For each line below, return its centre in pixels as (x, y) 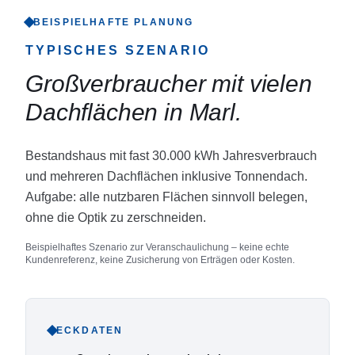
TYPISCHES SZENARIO (118, 50)
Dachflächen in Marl (130, 112)
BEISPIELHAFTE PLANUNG (114, 22)
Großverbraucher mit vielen (169, 84)
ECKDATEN (90, 330)
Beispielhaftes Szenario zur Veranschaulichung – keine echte (157, 247)
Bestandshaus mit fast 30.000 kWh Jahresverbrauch (171, 156)
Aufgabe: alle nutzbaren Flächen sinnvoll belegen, (166, 197)
